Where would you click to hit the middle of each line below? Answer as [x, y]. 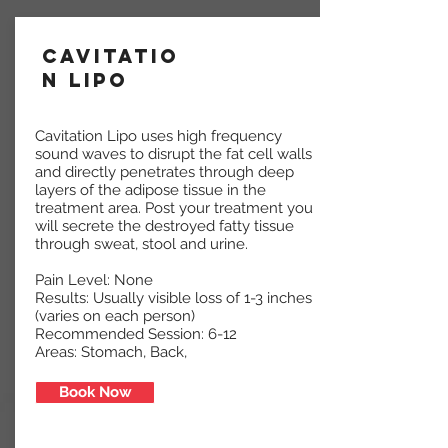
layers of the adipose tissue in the [150, 190]
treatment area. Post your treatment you [174, 208]
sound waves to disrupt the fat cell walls [173, 154]
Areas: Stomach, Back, [115, 352]
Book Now [95, 392]
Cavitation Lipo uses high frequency [158, 136]
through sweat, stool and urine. [141, 244]
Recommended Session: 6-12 [136, 334]
